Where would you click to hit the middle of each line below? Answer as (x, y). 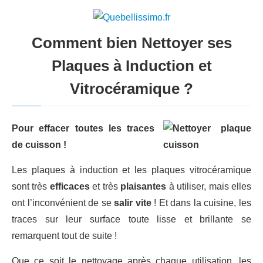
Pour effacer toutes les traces (83, 128)
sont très (31, 186)
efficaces (70, 186)
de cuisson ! (39, 144)
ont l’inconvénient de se (63, 203)
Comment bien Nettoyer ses (131, 43)
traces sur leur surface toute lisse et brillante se (131, 219)
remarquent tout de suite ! (64, 235)
